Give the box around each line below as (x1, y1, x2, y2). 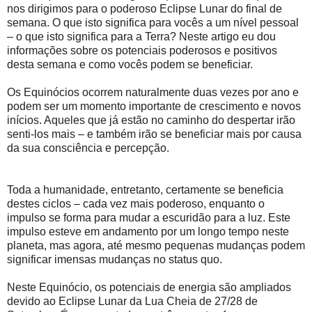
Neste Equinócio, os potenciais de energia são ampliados (7, 281, 291, 293)
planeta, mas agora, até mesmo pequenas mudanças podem (7, 239, 305, 251)
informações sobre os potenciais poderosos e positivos (7, 44, 277, 56)
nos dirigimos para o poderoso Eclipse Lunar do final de (7, 2, 282, 15)
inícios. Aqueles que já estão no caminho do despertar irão (7, 114, 295, 126)
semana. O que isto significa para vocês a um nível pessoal (7, 16, 299, 29)
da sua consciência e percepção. (7, 141, 169, 154)
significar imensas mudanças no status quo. (7, 253, 222, 265)
